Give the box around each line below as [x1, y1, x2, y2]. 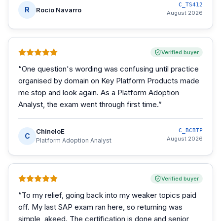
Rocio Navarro [36, 5, 81, 14]
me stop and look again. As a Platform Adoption [18, 88, 179, 97]
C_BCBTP [179, 127, 203, 134]
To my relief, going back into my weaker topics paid [22, 190, 196, 200]
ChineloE [36, 127, 65, 135]
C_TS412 [179, 1, 203, 8]
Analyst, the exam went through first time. [18, 100, 158, 109]
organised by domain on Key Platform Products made [18, 76, 199, 85]
